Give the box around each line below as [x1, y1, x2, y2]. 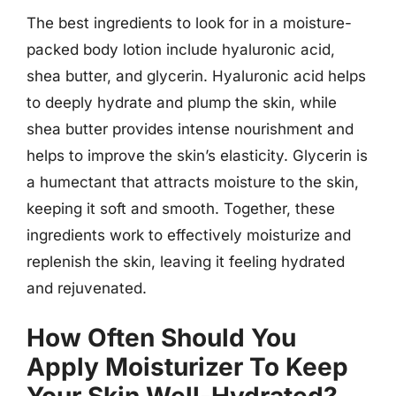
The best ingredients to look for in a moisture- [27, 13, 352, 32]
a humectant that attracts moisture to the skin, [27, 172, 359, 191]
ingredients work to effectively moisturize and [27, 225, 351, 244]
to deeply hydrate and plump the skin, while [27, 93, 337, 111]
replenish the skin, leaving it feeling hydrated [27, 252, 345, 270]
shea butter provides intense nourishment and [27, 119, 354, 138]
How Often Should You [27, 323, 296, 353]
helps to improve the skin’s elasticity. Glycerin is [27, 146, 368, 164]
